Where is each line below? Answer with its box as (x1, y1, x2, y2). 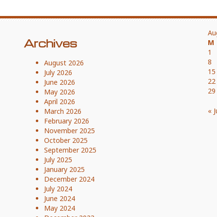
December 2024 (44, 174, 94, 184)
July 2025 (44, 155, 72, 164)
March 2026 (44, 107, 81, 116)
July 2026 (44, 68, 72, 77)
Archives (24, 36, 77, 50)
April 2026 (44, 97, 75, 106)
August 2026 (44, 58, 84, 67)
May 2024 (44, 203, 75, 213)
